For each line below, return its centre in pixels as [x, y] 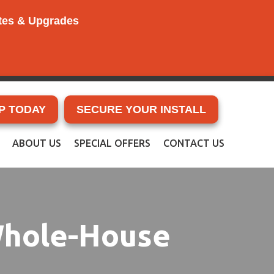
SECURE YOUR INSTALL [142, 109]
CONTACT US [194, 143]
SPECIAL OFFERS [112, 143]
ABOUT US [37, 143]
